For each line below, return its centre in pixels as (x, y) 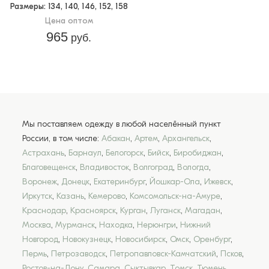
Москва (37, 225)
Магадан (203, 210)
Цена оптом (69, 20)
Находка (116, 225)
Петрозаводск (78, 253)
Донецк (75, 181)
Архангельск (186, 138)
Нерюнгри (156, 225)
